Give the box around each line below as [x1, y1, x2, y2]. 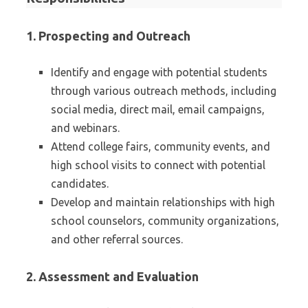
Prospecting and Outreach [38, 29, 190, 43]
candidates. [51, 177, 109, 190]
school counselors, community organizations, [51, 214, 279, 227]
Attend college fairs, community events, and [51, 140, 270, 153]
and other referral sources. [51, 233, 183, 245]
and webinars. [51, 122, 120, 134]
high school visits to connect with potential [51, 159, 265, 171]
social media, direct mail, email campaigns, [51, 103, 265, 115]
